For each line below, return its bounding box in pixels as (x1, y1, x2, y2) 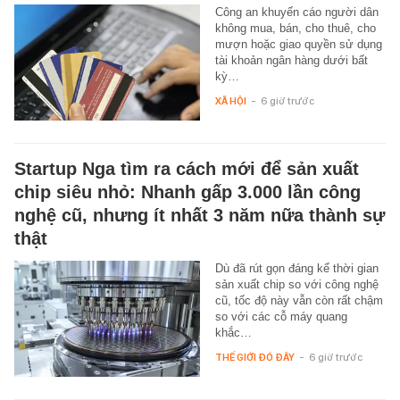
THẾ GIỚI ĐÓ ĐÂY (214, 351, 295, 364)
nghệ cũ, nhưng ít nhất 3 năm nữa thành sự (14, 205, 385, 226)
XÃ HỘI (214, 95, 246, 108)
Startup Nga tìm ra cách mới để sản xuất (14, 159, 359, 179)
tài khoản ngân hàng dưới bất (214, 54, 368, 68)
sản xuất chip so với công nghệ (214, 278, 379, 292)
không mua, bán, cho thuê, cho (214, 21, 376, 36)
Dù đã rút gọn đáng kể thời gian (214, 262, 379, 276)
